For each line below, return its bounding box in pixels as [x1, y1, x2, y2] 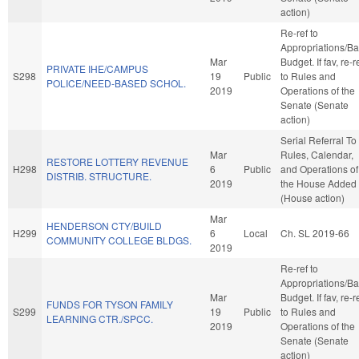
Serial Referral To [280, 132, 357, 147]
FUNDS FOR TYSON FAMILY [46, 296, 173, 311]
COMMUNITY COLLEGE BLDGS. [46, 232, 192, 247]
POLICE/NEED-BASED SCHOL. [46, 75, 186, 90]
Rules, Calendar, [280, 147, 353, 161]
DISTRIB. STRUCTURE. [46, 168, 151, 183]
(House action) [280, 190, 345, 204]
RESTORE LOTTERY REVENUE [46, 154, 188, 168]
